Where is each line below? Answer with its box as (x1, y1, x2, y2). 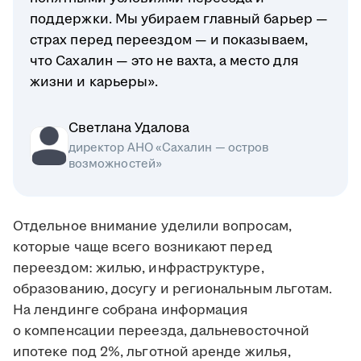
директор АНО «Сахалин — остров (68, 139, 269, 156)
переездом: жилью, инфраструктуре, (13, 258, 264, 278)
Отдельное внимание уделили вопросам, (13, 216, 292, 236)
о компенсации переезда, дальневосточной (13, 321, 310, 341)
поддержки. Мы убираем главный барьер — (30, 9, 329, 29)
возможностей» (68, 155, 162, 172)
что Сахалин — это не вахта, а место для (30, 51, 300, 71)
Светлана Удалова (68, 118, 189, 138)
